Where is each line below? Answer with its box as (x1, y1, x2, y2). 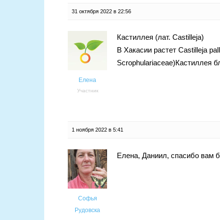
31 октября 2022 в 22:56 (72, 8, 131, 15)
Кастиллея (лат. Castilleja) (117, 33, 204, 42)
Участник (77, 88, 98, 94)
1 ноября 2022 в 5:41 (72, 127, 123, 133)
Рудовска (75, 207, 100, 214)
